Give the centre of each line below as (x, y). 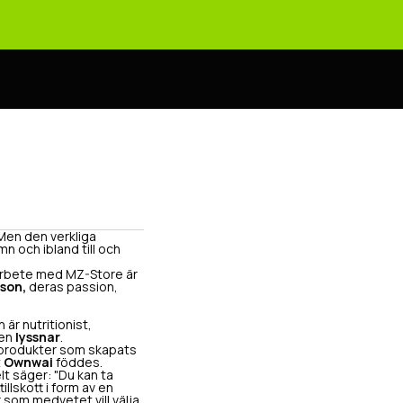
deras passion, (72, 287)
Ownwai (28, 363)
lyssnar (38, 337)
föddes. (78, 363)
